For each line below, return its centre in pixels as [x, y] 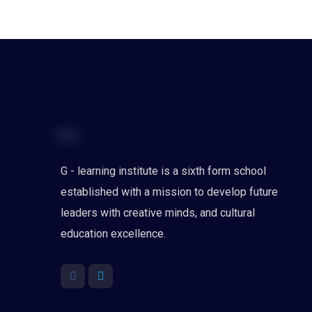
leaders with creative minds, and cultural [158, 213]
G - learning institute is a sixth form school [163, 171]
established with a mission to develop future [169, 192]
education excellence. [113, 234]
